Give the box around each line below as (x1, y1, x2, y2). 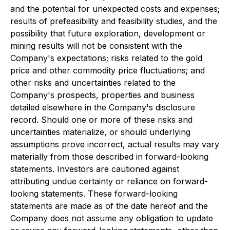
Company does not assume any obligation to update (10, 213, 213, 223)
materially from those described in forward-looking (10, 151, 208, 162)
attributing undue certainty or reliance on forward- (10, 176, 208, 186)
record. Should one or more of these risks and (10, 114, 193, 125)
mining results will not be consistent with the (10, 41, 182, 51)
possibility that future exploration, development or (10, 28, 205, 39)
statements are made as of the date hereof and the (10, 201, 208, 211)
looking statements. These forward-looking (10, 188, 178, 199)
